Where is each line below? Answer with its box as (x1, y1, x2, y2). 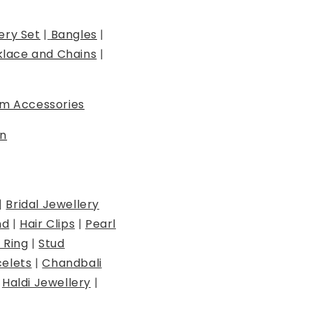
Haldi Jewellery (1, 275, 91, 291)
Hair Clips (20, 216, 75, 233)
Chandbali (42, 255, 102, 272)
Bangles (50, 27, 97, 43)
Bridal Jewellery (6, 196, 100, 213)
